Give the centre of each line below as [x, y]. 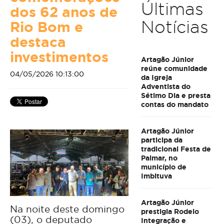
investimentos [59, 57]
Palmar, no [159, 158]
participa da [161, 140]
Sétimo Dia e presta [175, 95]
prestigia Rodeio [170, 211]
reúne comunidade [174, 68]
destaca [38, 42]
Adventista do [165, 86]
